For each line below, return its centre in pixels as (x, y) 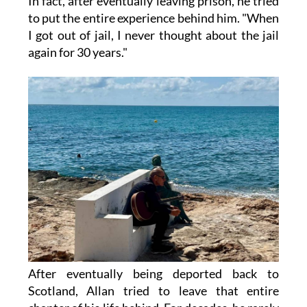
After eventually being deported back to (153, 274)
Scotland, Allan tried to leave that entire (153, 291)
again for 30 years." (77, 52)
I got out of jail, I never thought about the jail (153, 35)
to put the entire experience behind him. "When (153, 17)
